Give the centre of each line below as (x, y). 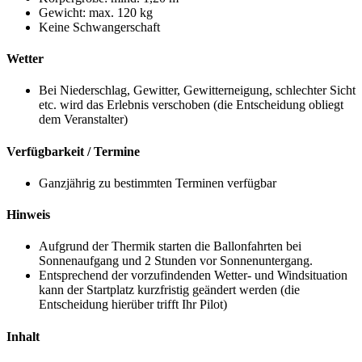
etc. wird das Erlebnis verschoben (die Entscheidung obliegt (191, 105)
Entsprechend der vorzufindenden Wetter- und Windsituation (193, 276)
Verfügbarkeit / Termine (73, 151)
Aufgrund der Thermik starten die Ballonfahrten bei (170, 246)
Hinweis (28, 215)
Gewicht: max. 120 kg (96, 12)
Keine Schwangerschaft (99, 27)
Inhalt (23, 336)
